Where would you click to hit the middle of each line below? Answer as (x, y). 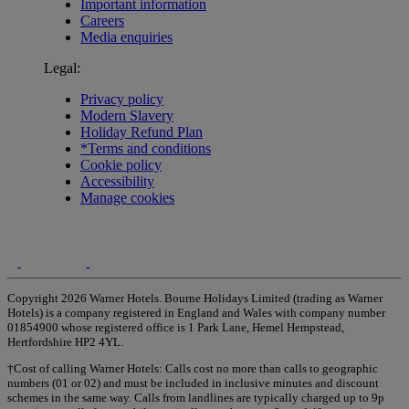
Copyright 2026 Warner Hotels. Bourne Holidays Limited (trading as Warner (195, 299)
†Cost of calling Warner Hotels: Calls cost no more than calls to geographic (193, 369)
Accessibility (117, 181)
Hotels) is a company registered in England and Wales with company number (196, 313)
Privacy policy (122, 99)
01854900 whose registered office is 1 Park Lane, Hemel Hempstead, (176, 328)
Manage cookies (127, 197)
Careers (102, 20)
